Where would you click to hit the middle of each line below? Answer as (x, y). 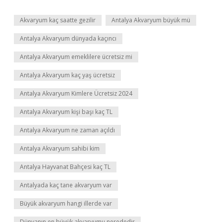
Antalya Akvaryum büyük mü (151, 20)
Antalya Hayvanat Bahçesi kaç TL (65, 167)
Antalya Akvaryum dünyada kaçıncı (68, 38)
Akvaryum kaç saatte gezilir (58, 20)
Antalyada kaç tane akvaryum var (66, 185)
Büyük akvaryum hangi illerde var (66, 203)
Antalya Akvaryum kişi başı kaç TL (66, 112)
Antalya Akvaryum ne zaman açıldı (67, 130)
